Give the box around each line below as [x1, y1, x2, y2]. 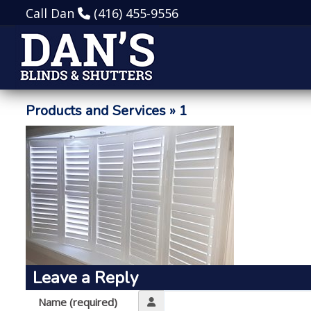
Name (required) [38, 295, 118, 309]
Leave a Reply [33, 267, 138, 289]
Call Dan [26, 5, 78, 22]
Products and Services [26, 101, 166, 120]
